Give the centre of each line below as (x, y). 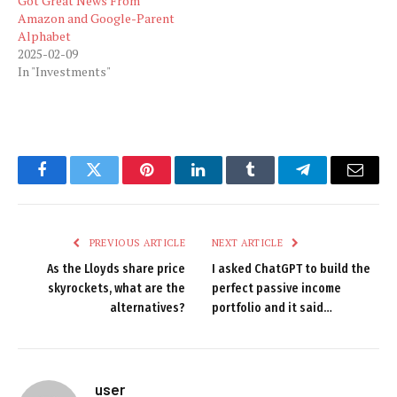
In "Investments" (64, 71)
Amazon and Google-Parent (96, 18)
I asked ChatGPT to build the (291, 269)
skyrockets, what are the (117, 288)
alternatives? (148, 307)
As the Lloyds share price (116, 269)
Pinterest (173, 183)
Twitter (116, 183)
